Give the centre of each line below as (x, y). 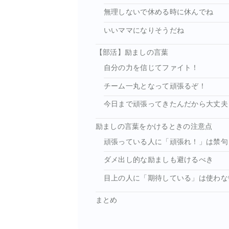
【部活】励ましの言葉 (132, 53)
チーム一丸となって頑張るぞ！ (155, 86)
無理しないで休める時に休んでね (158, 12)
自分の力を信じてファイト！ (151, 68)
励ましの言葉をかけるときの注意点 (154, 126)
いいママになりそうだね (144, 31)
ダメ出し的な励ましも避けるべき (158, 160)
